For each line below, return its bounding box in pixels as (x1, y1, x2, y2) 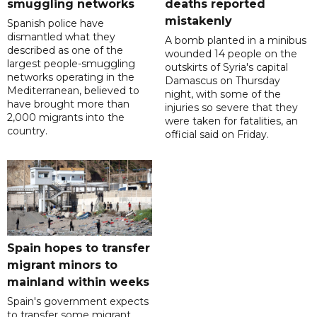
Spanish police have (7, 17, 104, 30)
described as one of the (7, 44, 123, 57)
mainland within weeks (7, 275, 149, 289)
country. (7, 125, 47, 138)
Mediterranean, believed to (7, 84, 139, 98)
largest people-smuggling (7, 57, 135, 71)
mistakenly (164, 14, 232, 28)
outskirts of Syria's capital (164, 61, 288, 74)
